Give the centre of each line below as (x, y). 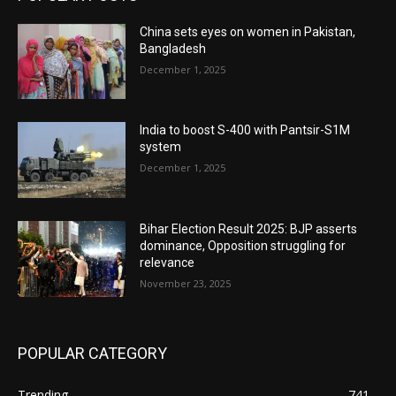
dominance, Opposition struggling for (243, 246)
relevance (168, 263)
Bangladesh (173, 48)
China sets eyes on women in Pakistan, (248, 31)
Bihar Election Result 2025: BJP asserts (249, 229)
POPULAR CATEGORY (92, 353)
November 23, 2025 (186, 284)
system (161, 147)
